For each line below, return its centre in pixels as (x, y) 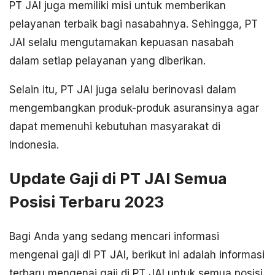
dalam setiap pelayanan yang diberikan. (107, 61)
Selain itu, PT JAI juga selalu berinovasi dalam (123, 90)
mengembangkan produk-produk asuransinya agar (134, 108)
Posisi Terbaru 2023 (87, 202)
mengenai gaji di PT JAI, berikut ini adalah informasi (137, 254)
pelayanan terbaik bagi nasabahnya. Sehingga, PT (134, 24)
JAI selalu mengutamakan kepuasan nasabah (122, 43)
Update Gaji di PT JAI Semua (118, 179)
